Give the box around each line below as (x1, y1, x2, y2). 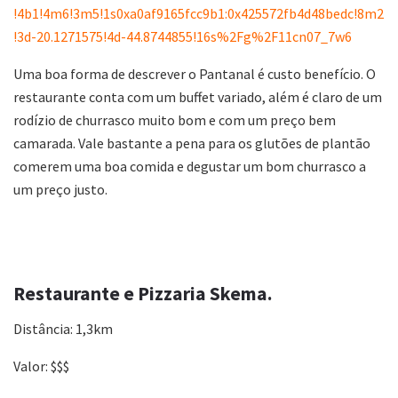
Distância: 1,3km (13, 319, 113, 338)
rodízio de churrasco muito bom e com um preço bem (13, 111, 336, 130)
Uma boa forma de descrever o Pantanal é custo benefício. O (13, 65, 376, 84)
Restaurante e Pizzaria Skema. (13, 281, 273, 306)
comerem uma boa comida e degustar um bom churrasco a (13, 157, 366, 176)
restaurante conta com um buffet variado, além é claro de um (13, 88, 382, 107)
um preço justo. (13, 180, 107, 199)
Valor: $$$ (13, 356, 69, 375)
